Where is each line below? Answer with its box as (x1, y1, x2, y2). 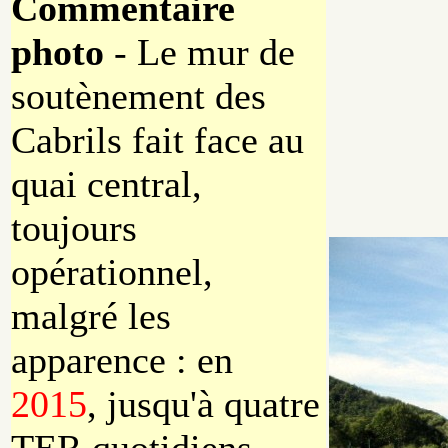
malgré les (11, 295, 171, 338)
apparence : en (11, 339, 233, 382)
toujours (11, 207, 137, 250)
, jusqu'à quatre (87, 383, 320, 426)
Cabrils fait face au (11, 119, 304, 162)
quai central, (11, 163, 202, 206)
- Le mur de (104, 31, 295, 74)
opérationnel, (11, 251, 213, 294)
